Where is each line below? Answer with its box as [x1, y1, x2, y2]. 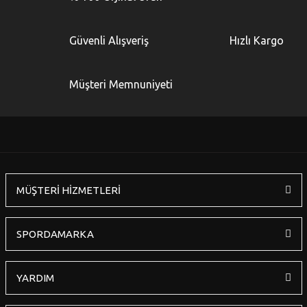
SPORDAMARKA [16, 228, 94, 240]
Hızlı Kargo [229, 34, 284, 47]
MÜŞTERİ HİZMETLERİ [16, 184, 121, 196]
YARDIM [16, 272, 54, 284]
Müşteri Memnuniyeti [69, 78, 173, 90]
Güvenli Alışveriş [69, 34, 149, 47]
